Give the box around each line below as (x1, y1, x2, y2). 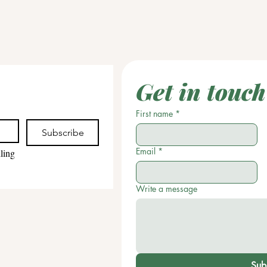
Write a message (136, 182, 197, 194)
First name (136, 107, 173, 119)
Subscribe (41, 126, 84, 138)
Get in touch (136, 76, 266, 107)
